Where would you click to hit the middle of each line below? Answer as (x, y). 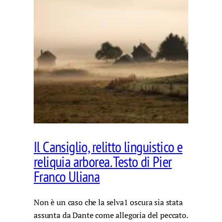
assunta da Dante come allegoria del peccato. (111, 215)
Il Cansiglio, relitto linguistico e (108, 146)
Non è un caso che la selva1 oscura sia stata (108, 202)
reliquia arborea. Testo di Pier (103, 161)
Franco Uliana (67, 176)
